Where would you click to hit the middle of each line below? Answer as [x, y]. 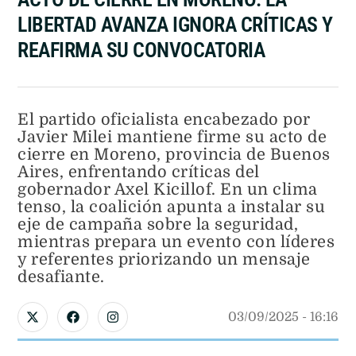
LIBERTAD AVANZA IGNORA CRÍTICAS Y [175, 24]
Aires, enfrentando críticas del [139, 172]
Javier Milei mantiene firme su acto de [172, 137]
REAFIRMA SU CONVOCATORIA [141, 50]
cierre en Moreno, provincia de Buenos [174, 154]
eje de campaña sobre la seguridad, [158, 224]
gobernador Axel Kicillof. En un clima [168, 189]
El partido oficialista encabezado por [164, 119]
